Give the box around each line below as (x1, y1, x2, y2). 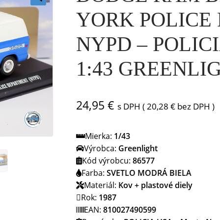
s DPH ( (117, 101, 147, 112)
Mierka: (84, 131, 114, 142)
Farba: (81, 167, 107, 179)
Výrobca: (83, 143, 118, 154)
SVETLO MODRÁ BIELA (106, 167, 192, 179)
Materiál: (83, 180, 118, 191)
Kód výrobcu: (82, 155, 133, 166)
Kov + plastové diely (118, 180, 192, 191)
